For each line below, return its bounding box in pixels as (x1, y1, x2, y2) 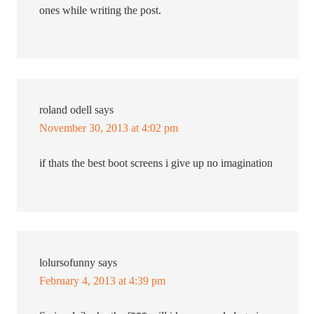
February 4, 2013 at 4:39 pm (39, 275, 166, 287)
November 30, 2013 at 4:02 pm (39, 122, 179, 135)
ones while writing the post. (39, 4, 162, 17)
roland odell (39, 104, 93, 116)
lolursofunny (39, 257, 96, 269)
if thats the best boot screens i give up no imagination (39, 157, 273, 170)
